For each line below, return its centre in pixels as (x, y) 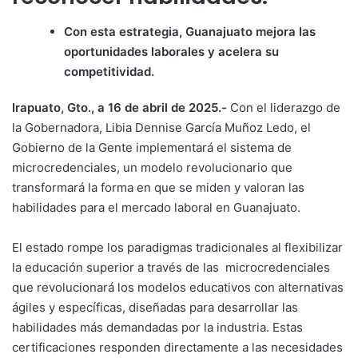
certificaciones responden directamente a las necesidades (177, 348)
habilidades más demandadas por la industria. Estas (157, 328)
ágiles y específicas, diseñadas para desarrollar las (155, 308)
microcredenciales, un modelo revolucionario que (152, 168)
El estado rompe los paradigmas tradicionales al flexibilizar (177, 248)
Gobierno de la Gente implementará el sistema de (152, 148)
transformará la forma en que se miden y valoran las (158, 188)
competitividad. (114, 72)
